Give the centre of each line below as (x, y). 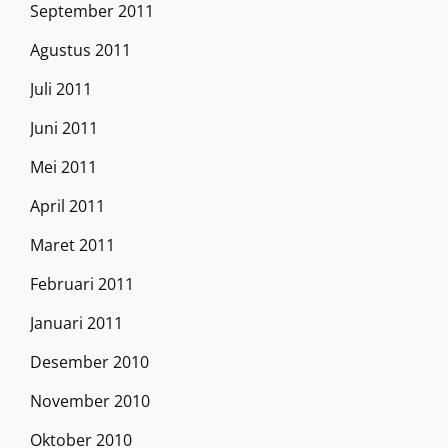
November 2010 (90, 400)
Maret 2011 (72, 244)
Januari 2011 (76, 322)
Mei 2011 (63, 166)
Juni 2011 (64, 127)
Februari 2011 (82, 283)
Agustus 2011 (80, 49)
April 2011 (67, 205)
